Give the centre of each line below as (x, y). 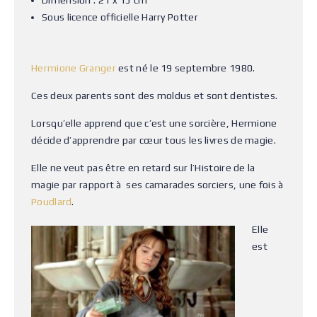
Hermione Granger (74, 68)
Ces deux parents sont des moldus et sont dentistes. (155, 96)
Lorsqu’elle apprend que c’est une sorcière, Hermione (154, 123)
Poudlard (52, 202)
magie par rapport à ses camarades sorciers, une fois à (158, 185)
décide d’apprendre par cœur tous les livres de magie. (154, 140)
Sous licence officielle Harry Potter (120, 17)
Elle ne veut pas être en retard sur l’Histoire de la (143, 168)
